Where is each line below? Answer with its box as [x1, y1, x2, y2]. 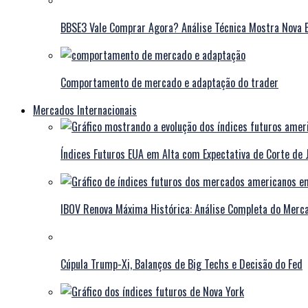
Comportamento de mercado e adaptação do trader [60, 74, 278, 91]
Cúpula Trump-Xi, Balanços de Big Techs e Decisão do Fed [60, 256, 302, 273]
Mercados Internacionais [33, 102, 137, 119]
